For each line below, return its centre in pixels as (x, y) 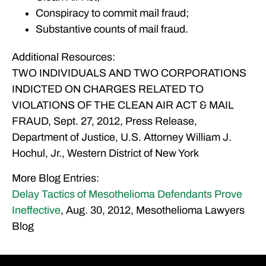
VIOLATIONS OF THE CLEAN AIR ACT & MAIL (123, 105)
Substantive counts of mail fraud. (112, 29)
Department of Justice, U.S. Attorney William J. (122, 137)
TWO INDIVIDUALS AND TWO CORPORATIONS (129, 73)
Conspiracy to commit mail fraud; (112, 13)
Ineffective (36, 210)
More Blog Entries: (56, 178)
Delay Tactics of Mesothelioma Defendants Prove (127, 194)
